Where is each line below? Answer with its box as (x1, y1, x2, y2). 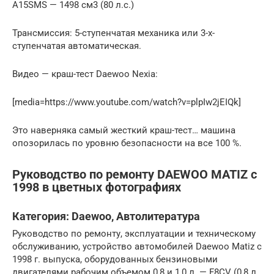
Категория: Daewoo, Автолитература (12, 209, 200, 223)
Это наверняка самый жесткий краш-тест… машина (12, 125, 235, 136)
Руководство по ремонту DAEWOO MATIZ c (12, 167, 257, 182)
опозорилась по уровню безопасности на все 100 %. (12, 138, 242, 149)
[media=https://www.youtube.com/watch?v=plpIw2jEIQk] (12, 97, 241, 108)
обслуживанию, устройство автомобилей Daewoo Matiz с (12, 240, 262, 252)
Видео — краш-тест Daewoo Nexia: (12, 68, 158, 80)
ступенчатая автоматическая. (12, 40, 141, 52)
